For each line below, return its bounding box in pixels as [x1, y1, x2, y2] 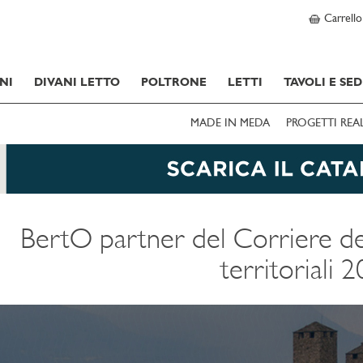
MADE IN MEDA [190, 117, 270, 130]
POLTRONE [141, 77, 207, 88]
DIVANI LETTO [34, 77, 120, 88]
